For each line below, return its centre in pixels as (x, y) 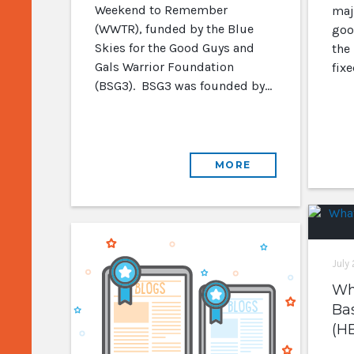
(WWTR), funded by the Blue (174, 29)
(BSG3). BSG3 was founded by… (183, 86)
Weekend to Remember (161, 10)
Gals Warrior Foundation (164, 67)
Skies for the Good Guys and (174, 48)
